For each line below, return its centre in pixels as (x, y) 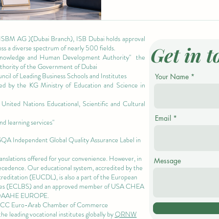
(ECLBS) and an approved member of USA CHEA (75, 186)
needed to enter (147, 53)
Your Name (172, 76)
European (124, 177)
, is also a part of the (84, 177)
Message (167, 160)
